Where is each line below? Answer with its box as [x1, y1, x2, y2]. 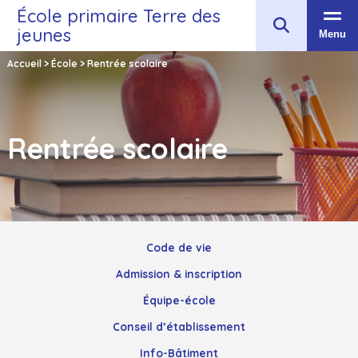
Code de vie [146, 241, 212, 255]
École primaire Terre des [17, 5, 221, 27]
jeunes [17, 24, 72, 46]
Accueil [6, 57, 42, 70]
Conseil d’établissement [113, 320, 245, 334]
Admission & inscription [116, 267, 242, 281]
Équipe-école [142, 293, 216, 308]
